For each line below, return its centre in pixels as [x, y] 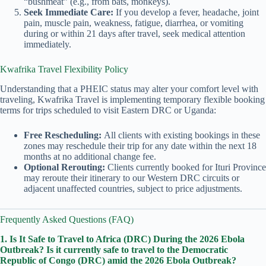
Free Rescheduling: [63, 135]
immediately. [47, 45]
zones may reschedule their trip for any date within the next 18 [140, 145]
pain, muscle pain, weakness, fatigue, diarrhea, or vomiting [134, 23]
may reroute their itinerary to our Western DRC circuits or [132, 178]
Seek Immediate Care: [69, 12]
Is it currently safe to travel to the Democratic [137, 249]
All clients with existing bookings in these [181, 135]
